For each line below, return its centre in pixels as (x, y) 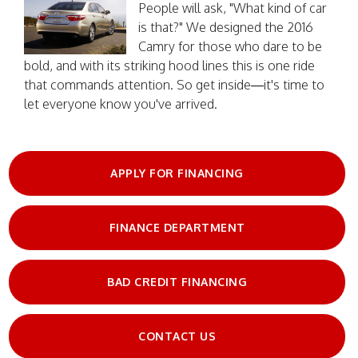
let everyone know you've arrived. (121, 103)
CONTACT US (177, 336)
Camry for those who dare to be (231, 46)
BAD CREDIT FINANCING (177, 281)
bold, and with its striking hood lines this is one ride (169, 65)
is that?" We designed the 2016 (226, 27)
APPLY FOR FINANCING (177, 173)
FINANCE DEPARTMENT (177, 227)
